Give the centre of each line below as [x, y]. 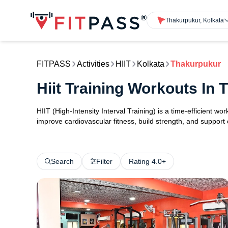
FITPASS [54, 64]
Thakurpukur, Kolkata [195, 20]
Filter [104, 161]
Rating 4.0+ [147, 161]
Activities [93, 64]
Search [62, 161]
